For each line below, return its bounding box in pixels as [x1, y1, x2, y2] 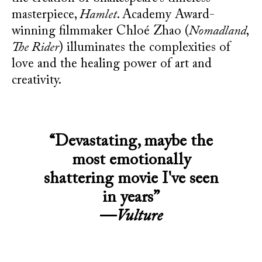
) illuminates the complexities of [59, 42, 230, 54]
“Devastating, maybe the [49, 133, 213, 150]
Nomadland [189, 25, 246, 38]
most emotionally [71, 152, 191, 168]
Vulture [116, 208, 163, 225]
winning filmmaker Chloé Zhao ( [12, 25, 189, 38]
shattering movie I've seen [43, 171, 219, 187]
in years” [102, 189, 160, 206]
